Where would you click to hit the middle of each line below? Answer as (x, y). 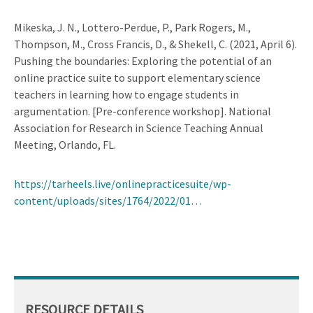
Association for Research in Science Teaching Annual (139, 128)
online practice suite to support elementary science (137, 77)
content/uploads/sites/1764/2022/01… (108, 200)
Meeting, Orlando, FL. (65, 144)
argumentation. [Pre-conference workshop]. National (143, 111)
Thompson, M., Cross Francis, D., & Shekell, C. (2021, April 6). (155, 44)
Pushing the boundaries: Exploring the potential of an (143, 60)
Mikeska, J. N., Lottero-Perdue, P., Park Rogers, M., (132, 27)
